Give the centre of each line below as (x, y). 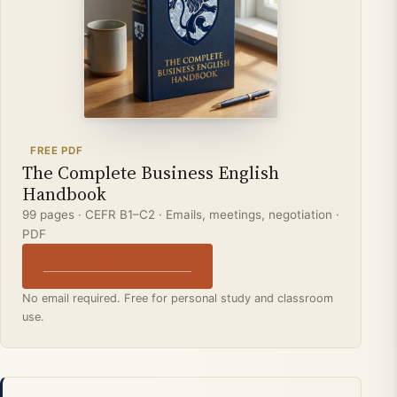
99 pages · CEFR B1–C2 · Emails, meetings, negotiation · (181, 215)
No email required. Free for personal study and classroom (178, 298)
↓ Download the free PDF (117, 266)
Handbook (64, 195)
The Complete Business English (151, 173)
